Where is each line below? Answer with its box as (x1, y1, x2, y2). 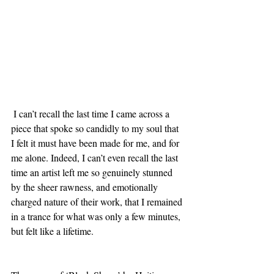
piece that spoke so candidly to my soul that (11, 122, 181, 135)
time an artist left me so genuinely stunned (11, 166, 175, 179)
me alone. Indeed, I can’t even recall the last (11, 151, 180, 165)
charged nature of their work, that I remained (11, 195, 185, 209)
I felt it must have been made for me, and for (11, 136, 182, 150)
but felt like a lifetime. (11, 224, 96, 238)
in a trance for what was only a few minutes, (11, 210, 183, 223)
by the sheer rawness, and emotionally (11, 180, 160, 194)
